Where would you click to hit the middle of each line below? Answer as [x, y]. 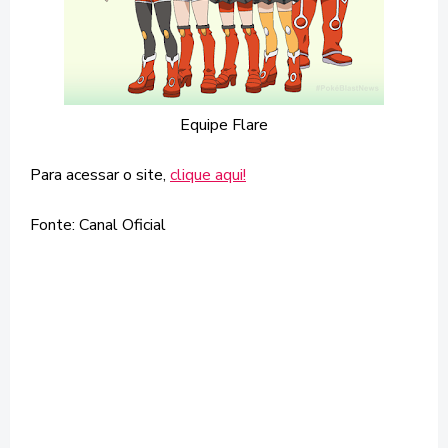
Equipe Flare [224, 124]
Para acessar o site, [100, 174]
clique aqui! [208, 174]
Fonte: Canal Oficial [98, 224]
